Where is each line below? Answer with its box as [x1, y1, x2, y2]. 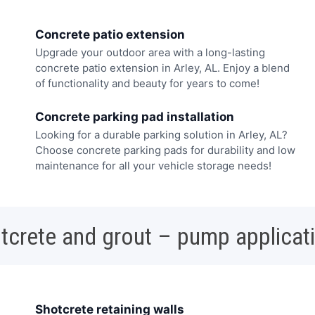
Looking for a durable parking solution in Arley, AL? [35, 127, 288, 141]
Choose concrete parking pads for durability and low [35, 143, 295, 157]
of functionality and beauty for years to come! [35, 77, 259, 91]
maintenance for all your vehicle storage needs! [35, 158, 271, 172]
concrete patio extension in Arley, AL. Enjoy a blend [35, 61, 290, 75]
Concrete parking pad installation [35, 109, 234, 124]
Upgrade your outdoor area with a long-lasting [35, 46, 265, 60]
